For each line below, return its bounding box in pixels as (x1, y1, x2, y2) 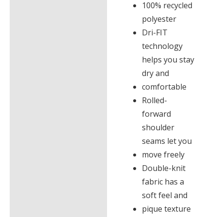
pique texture (142, 203, 191, 215)
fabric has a (142, 176, 184, 187)
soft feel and (142, 190, 187, 201)
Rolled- (142, 95, 167, 106)
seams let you (142, 136, 192, 147)
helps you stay (142, 54, 194, 65)
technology (142, 41, 183, 52)
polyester (142, 14, 176, 25)
